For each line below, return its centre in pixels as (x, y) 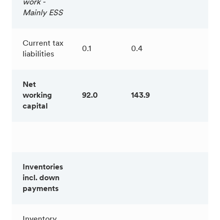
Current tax (43, 43)
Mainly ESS (43, 13)
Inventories (43, 167)
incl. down (41, 178)
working (37, 96)
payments (41, 189)
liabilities (38, 54)
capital (35, 106)
